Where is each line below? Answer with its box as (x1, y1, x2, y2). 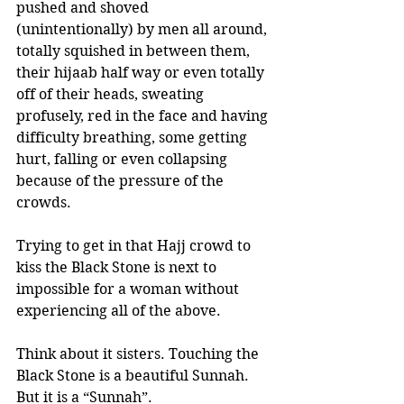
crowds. (16, 194, 71, 211)
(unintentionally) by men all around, (16, 21, 271, 38)
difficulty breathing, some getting (16, 129, 251, 146)
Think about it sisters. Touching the (16, 345, 262, 363)
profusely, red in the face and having (16, 107, 271, 124)
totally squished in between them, (16, 42, 253, 60)
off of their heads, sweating (16, 86, 207, 103)
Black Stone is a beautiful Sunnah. (16, 367, 252, 384)
